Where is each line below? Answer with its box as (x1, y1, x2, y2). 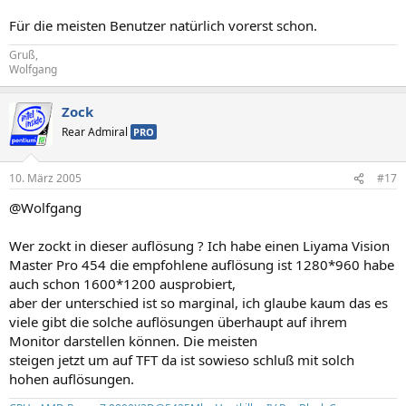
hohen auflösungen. (9, 370, 134, 388)
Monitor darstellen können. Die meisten (9, 332, 257, 350)
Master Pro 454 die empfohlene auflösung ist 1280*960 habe (9, 256, 394, 274)
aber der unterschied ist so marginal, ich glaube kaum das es (9, 294, 388, 312)
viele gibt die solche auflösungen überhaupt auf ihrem (9, 313, 347, 331)
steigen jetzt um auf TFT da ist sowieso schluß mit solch (9, 351, 354, 369)
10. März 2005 (9, 170, 82, 186)
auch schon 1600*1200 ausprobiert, (9, 275, 236, 293)
